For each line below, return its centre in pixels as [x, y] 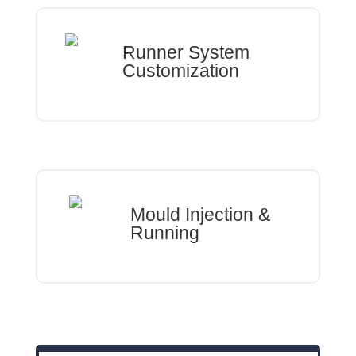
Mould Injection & [200, 214]
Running [164, 232]
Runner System [186, 52]
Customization [180, 70]
